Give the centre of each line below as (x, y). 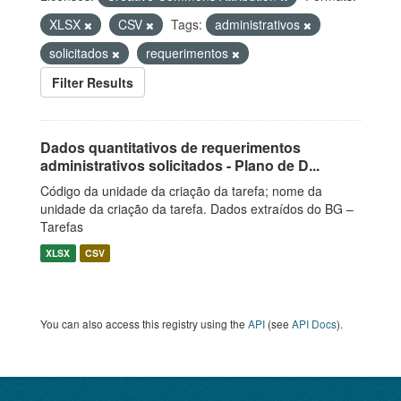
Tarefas (62, 226)
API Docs (314, 324)
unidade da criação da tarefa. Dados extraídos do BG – (197, 209)
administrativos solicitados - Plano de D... (180, 165)
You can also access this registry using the (144, 324)
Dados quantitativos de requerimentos (171, 147)
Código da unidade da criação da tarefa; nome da (181, 191)
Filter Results (93, 82)
